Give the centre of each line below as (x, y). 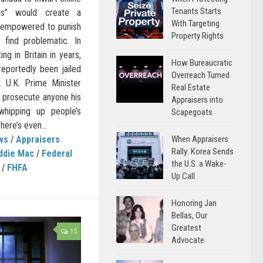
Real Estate (191, 87)
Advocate (188, 240)
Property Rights (198, 36)
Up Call (183, 176)
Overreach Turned (200, 75)
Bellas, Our (189, 215)
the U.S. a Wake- (199, 164)
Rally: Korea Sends (203, 151)
